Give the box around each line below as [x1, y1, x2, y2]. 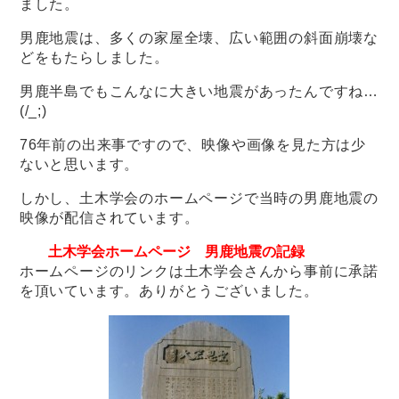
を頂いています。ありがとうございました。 [19, 282, 319, 298]
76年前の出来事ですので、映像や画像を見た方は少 [19, 136, 367, 152]
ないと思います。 [19, 156, 140, 172]
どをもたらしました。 [19, 49, 169, 65]
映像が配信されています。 [19, 209, 199, 225]
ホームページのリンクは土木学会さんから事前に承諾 [19, 263, 379, 279]
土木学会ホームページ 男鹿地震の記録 [47, 243, 305, 259]
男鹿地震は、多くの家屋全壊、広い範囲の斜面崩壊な [19, 29, 379, 45]
